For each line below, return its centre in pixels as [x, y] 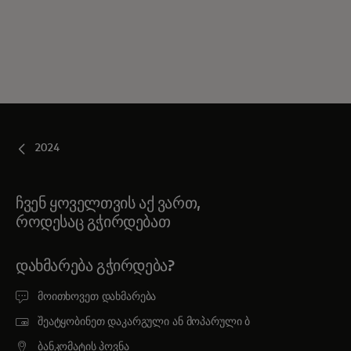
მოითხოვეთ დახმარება [97, 297]
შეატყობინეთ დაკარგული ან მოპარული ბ [144, 322]
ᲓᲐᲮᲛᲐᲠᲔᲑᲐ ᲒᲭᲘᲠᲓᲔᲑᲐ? [95, 266]
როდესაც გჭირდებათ [93, 222]
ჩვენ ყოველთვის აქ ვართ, [108, 203]
